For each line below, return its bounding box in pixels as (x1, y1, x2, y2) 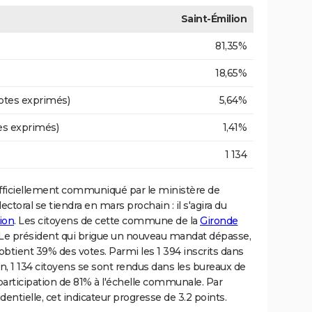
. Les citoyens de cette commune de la (14, 214, 200, 228)
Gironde (200, 214, 238, 228)
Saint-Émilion (180, 13, 247, 26)
